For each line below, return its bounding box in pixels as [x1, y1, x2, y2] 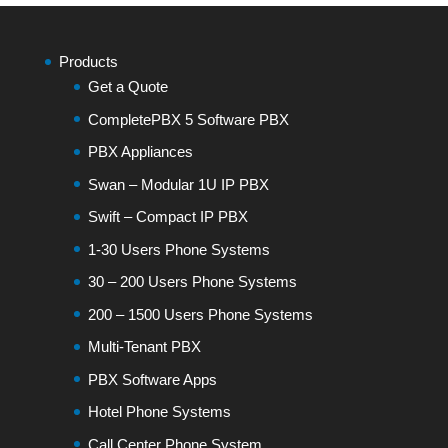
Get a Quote [87, 78, 168, 95]
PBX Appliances [87, 143, 193, 160]
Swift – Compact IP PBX [87, 208, 248, 225]
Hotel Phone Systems [87, 403, 231, 420]
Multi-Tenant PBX [87, 338, 201, 355]
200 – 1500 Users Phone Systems [87, 305, 313, 323]
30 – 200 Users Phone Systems [87, 273, 297, 290]
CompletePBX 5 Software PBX [87, 110, 289, 128]
